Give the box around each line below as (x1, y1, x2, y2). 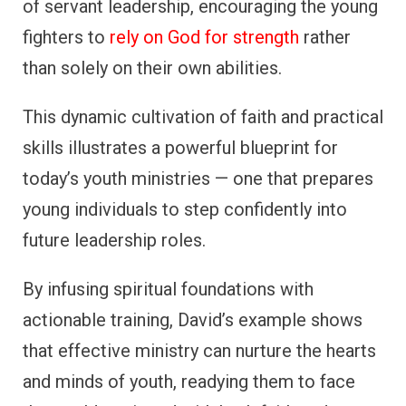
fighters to (23, 26, 110, 49)
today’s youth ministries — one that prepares (23, 168, 373, 190)
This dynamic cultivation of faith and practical (23, 106, 383, 129)
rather (299, 26, 351, 49)
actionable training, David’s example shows (23, 309, 362, 332)
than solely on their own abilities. (23, 57, 282, 80)
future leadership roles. (23, 229, 206, 252)
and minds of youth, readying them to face (23, 371, 355, 393)
